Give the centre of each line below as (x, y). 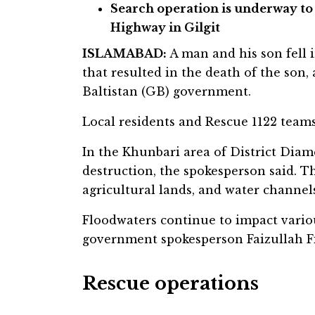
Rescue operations (171, 283)
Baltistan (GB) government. (167, 91)
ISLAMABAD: (126, 53)
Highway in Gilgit (165, 27)
